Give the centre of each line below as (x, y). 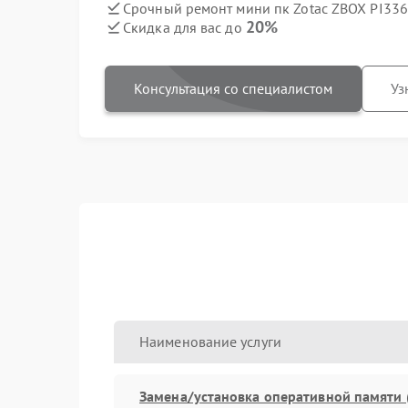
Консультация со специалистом (233, 88)
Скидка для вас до (184, 27)
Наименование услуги (210, 342)
